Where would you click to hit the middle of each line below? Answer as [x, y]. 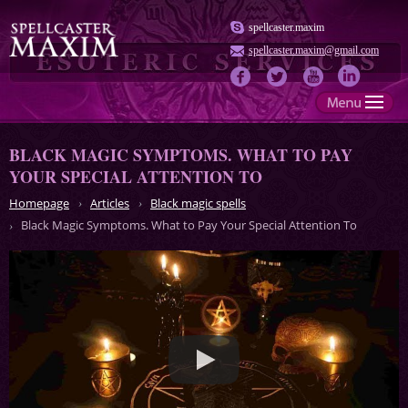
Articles [110, 204]
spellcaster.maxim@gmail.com [314, 51]
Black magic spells [198, 204]
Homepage [39, 204]
